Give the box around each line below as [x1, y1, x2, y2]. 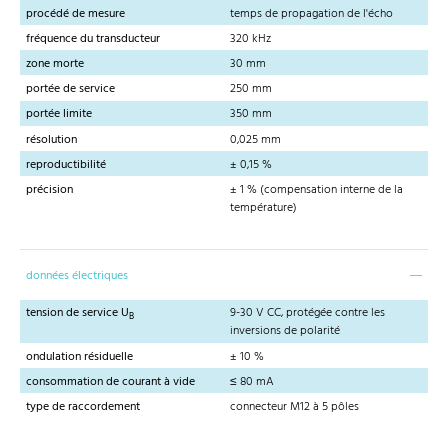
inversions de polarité [230, 321, 340, 342]
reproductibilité [26, 154, 106, 175]
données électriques [26, 266, 128, 287]
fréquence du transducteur [26, 28, 160, 49]
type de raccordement [26, 396, 140, 417]
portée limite [26, 104, 92, 125]
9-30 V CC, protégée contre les [230, 303, 385, 324]
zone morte [26, 54, 84, 75]
